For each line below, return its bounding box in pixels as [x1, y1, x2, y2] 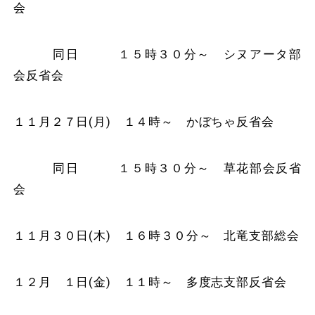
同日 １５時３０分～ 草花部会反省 [13, 160, 302, 175]
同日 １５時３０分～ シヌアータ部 [13, 46, 302, 61]
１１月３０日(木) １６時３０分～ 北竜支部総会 [13, 228, 300, 243]
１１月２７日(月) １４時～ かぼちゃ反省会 [13, 114, 274, 129]
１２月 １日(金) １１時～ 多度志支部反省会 [13, 274, 287, 289]
